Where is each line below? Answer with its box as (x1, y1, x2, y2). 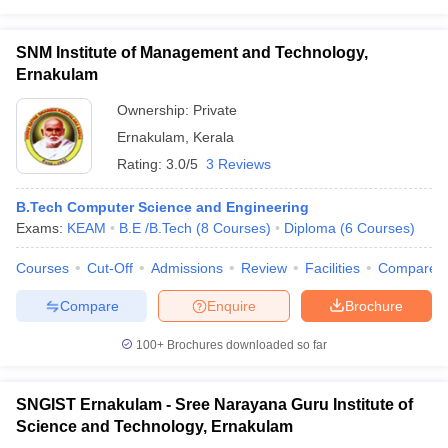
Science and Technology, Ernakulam (16, 418, 293, 435)
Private (193, 102, 237, 118)
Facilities (305, 260, 360, 276)
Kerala (193, 129, 234, 145)
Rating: (117, 156, 166, 172)
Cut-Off (87, 260, 133, 276)
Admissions (151, 260, 223, 276)
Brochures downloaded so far (164, 338, 327, 352)
